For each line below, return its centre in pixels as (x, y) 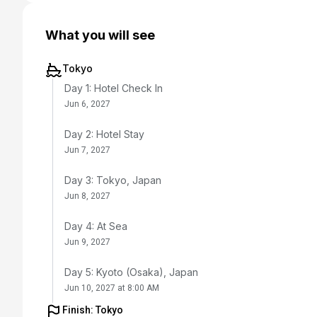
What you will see (100, 35)
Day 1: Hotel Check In (114, 88)
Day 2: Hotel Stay (104, 134)
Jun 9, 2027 (87, 242)
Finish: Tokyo (93, 310)
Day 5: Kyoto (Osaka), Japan (131, 272)
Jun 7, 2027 (87, 150)
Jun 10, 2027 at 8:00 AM (112, 288)
